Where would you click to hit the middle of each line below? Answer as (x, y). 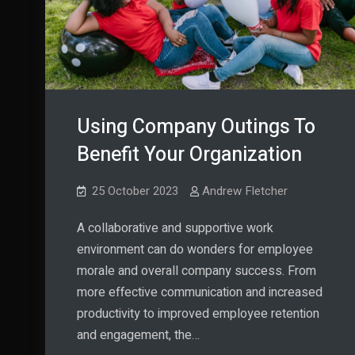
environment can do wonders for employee (195, 250)
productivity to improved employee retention (198, 314)
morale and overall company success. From (197, 271)
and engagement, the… (138, 336)
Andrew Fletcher (245, 191)
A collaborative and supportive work (175, 229)
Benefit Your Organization (189, 155)
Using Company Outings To (196, 128)
